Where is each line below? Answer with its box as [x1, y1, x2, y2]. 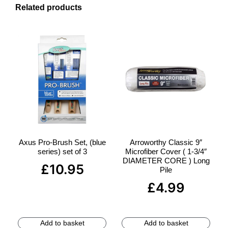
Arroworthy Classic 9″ [130, 137, 202, 147]
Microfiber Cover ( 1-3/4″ [125, 147, 207, 156]
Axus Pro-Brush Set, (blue [18, 137, 106, 147]
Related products [15, 3, 82, 12]
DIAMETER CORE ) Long [122, 156, 210, 165]
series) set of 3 [37, 147, 87, 156]
